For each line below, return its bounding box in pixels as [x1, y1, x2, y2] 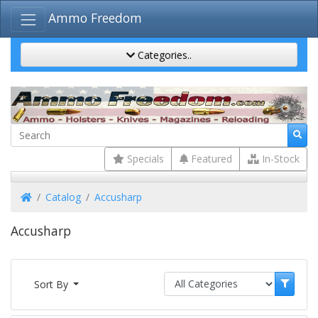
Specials [124, 152, 164, 166]
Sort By [33, 278, 71, 291]
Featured [187, 152, 232, 166]
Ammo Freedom [48, 9, 143, 27]
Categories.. [135, 48, 192, 62]
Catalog [45, 190, 81, 204]
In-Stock [258, 152, 300, 166]
